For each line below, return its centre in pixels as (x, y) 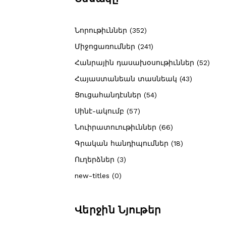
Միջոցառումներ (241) (114, 46)
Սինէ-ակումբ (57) (107, 111)
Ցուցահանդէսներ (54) (116, 95)
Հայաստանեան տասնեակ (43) (133, 78)
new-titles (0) (98, 175)
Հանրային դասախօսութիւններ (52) (142, 62)
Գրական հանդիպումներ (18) (129, 143)
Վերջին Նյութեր (118, 210)
